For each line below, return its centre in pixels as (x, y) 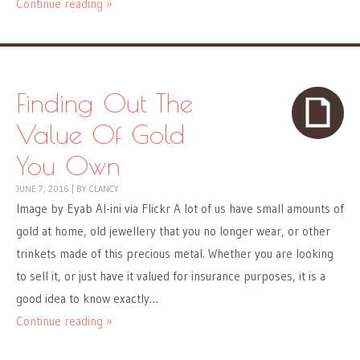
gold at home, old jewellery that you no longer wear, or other (173, 231)
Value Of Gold (100, 134)
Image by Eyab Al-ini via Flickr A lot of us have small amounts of (180, 209)
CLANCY (104, 189)
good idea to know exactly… (87, 299)
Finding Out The (104, 103)
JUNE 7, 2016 (43, 189)
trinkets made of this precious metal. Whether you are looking (175, 254)
